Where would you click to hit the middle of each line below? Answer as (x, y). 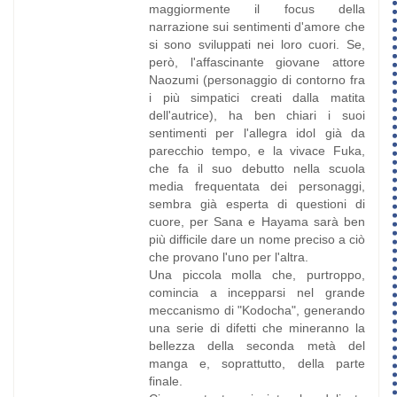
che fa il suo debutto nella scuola (257, 169)
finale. (165, 381)
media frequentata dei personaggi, (257, 187)
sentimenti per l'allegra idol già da (257, 133)
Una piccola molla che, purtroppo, (257, 275)
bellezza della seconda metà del (257, 346)
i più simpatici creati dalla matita (257, 98)
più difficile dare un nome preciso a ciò (257, 240)
